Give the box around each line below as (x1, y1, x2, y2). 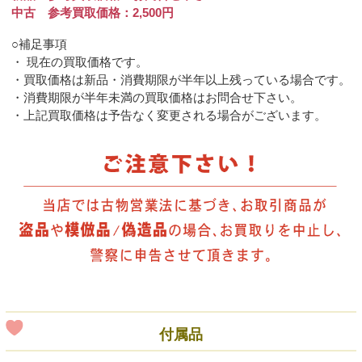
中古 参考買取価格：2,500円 (11, 6, 174, 20)
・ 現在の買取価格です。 (11, 55, 148, 69)
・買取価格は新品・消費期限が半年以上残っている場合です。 (11, 73, 351, 87)
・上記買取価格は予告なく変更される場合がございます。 (11, 108, 326, 123)
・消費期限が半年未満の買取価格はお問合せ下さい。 (11, 90, 302, 105)
